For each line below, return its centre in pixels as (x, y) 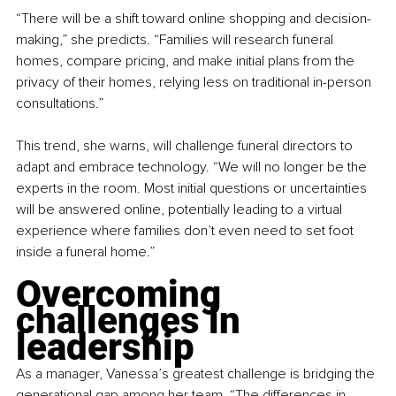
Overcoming (123, 293)
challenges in (133, 320)
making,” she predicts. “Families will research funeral (176, 39)
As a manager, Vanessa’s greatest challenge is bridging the (197, 373)
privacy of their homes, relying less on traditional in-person (195, 82)
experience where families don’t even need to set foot (187, 230)
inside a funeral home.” (85, 251)
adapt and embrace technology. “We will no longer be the (193, 167)
